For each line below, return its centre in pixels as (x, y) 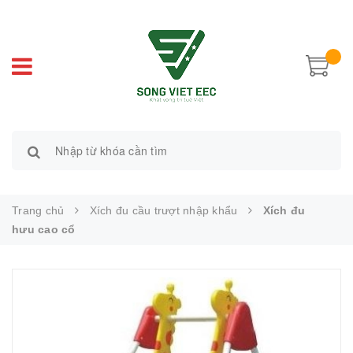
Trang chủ (38, 210)
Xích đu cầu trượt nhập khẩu (163, 210)
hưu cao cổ (44, 229)
